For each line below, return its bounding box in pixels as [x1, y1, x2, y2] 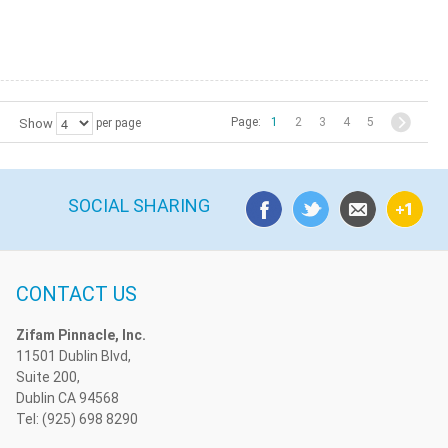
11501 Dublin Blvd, [15, 348, 131, 365]
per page [92, 116, 141, 131]
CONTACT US [15, 282, 137, 307]
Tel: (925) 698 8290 [15, 411, 138, 428]
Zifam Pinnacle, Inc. [15, 327, 146, 344]
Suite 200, [15, 369, 80, 386]
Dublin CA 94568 [15, 390, 119, 407]
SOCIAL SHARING [67, 195, 210, 217]
